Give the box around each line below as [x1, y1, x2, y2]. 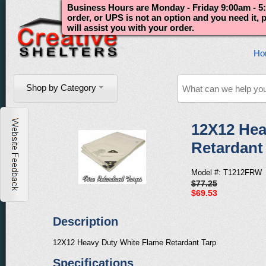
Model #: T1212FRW [191, 167, 262, 177]
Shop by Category [26, 83, 96, 93]
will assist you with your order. [67, 23, 194, 33]
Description [53, 214, 118, 228]
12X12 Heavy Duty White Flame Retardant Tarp [53, 238, 216, 248]
